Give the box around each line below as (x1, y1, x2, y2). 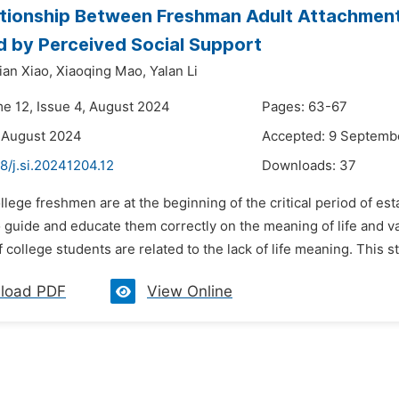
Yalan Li (150, 63, 198, 79)
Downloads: (262, 158, 339, 174)
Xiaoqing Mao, (56, 63, 146, 79)
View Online (147, 282, 232, 300)
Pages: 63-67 (262, 99, 347, 115)
